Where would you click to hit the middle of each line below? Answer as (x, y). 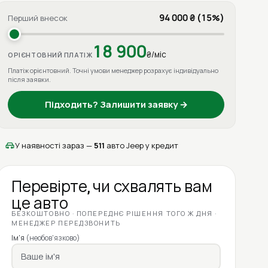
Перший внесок (38, 18)
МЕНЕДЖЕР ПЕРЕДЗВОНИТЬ (66, 223)
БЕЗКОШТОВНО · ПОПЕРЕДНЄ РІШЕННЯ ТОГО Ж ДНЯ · (115, 213)
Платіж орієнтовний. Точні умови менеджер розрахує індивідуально (113, 70)
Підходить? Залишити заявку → (116, 104)
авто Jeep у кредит (142, 145)
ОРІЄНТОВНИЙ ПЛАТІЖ (50, 54)
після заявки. (30, 79)
